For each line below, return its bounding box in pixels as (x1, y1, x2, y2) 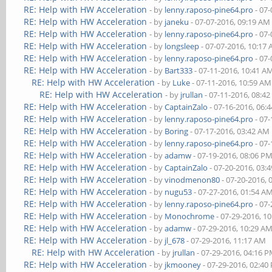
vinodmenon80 (165, 174, 220, 185)
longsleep (165, 41, 200, 52)
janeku (165, 16, 189, 27)
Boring (165, 126, 189, 137)
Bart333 (165, 65, 193, 76)
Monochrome (165, 211, 215, 222)
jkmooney (165, 259, 202, 270)
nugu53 (165, 186, 192, 197)
